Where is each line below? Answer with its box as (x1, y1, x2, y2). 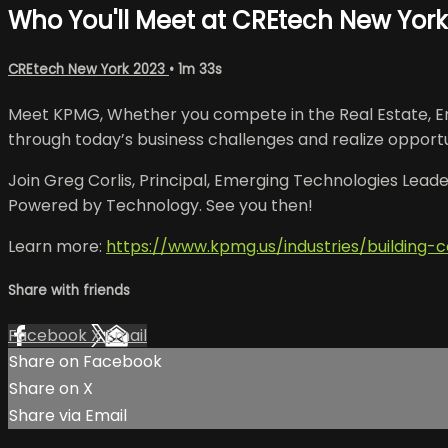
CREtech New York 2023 (8, 59, 169, 79)
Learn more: (8, 235, 106, 259)
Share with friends (8, 281, 130, 301)
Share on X (9, 377, 93, 401)
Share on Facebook (9, 350, 162, 374)
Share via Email (9, 404, 127, 428)
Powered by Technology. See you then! (8, 194, 313, 218)
